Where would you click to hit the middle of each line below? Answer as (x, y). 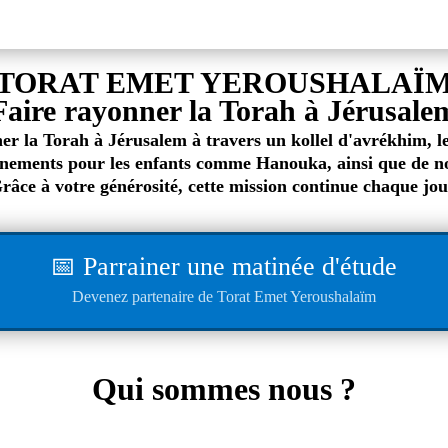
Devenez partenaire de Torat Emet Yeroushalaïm (223, 297)
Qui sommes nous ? (223, 389)
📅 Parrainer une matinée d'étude (224, 267)
